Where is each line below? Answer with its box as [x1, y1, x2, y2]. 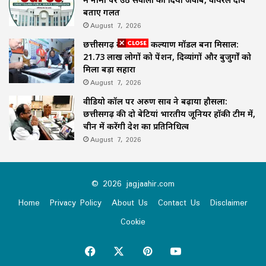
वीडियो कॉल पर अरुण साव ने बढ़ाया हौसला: [83, 95, 227, 107]
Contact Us [158, 194, 200, 211]
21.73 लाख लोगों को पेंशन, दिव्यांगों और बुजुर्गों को [83, 50, 251, 62]
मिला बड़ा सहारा [83, 63, 135, 75]
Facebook [95, 239, 144, 262]
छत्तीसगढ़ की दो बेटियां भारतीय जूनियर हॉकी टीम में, [83, 107, 255, 119]
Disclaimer [210, 194, 248, 211]
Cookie [121, 213, 145, 230]
